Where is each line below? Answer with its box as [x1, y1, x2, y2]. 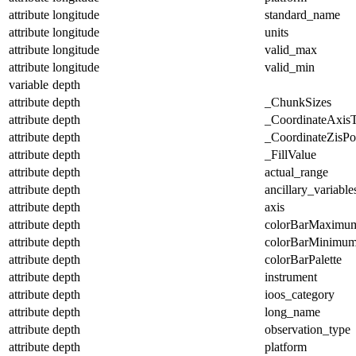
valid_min [265, 60, 315, 74]
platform [265, 339, 307, 354]
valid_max [265, 42, 317, 56]
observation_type [265, 322, 350, 336]
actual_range [265, 164, 328, 179]
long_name [265, 304, 320, 319]
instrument [265, 269, 317, 284]
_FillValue [265, 147, 316, 161]
